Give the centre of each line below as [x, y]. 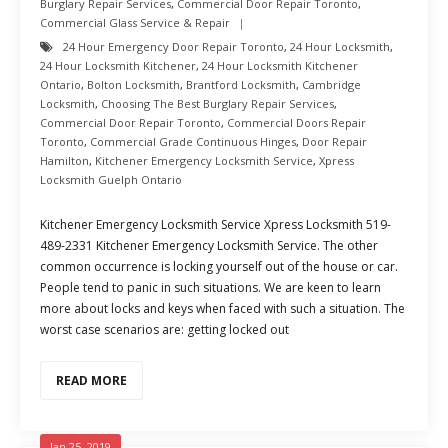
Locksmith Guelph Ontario [111, 179]
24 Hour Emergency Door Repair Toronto [173, 46]
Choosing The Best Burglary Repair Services [217, 103]
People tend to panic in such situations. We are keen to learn [210, 287]
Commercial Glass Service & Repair [135, 22]
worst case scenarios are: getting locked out [164, 329]
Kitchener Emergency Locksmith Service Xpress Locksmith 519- [215, 224]
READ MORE [91, 380]
